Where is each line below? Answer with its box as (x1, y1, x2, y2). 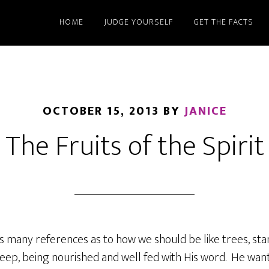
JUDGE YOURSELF (104, 15, 174, 29)
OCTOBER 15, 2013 (42, 101, 159, 121)
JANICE (184, 101, 227, 121)
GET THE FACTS (194, 15, 253, 29)
